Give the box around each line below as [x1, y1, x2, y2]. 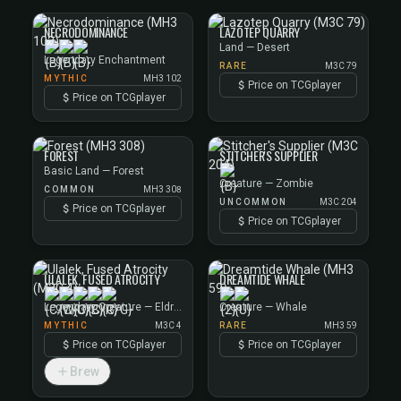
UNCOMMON [219, 197, 287, 207]
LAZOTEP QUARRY [219, 22, 301, 41]
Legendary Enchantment [44, 54, 166, 66]
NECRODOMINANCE [44, 22, 129, 41]
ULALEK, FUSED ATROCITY [44, 269, 160, 288]
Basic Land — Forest [44, 165, 144, 177]
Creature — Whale [219, 301, 307, 313]
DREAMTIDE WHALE [219, 269, 305, 288]
